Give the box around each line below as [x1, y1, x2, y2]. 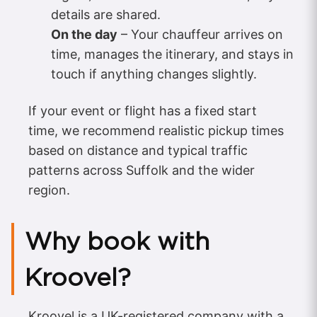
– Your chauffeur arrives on [117, 26, 283, 42]
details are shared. [51, 6, 161, 22]
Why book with [25, 226, 209, 255]
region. [28, 182, 70, 197]
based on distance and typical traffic [28, 142, 248, 158]
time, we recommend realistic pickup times [28, 122, 284, 138]
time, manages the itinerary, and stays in [51, 46, 294, 62]
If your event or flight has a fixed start [28, 103, 257, 118]
